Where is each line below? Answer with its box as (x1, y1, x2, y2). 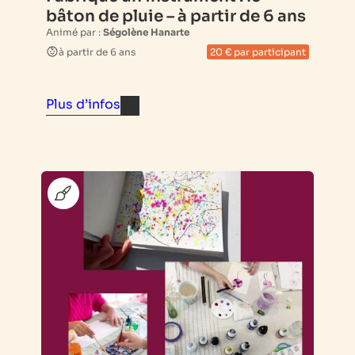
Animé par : (46, 25, 103, 38)
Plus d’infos (46, 95, 120, 113)
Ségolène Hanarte (103, 25, 189, 38)
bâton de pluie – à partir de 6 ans (46, 6, 306, 26)
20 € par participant (210, 45, 306, 58)
